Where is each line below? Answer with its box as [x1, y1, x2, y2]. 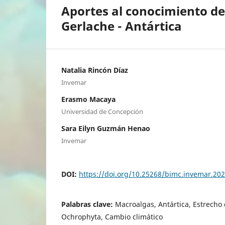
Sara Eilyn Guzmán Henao [61, 124, 150, 134]
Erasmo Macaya [61, 94, 116, 104]
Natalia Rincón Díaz [61, 65, 128, 75]
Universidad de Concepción [61, 107, 143, 117]
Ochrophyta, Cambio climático [61, 212, 163, 222]
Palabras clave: [61, 199, 115, 209]
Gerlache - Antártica [61, 18, 182, 35]
